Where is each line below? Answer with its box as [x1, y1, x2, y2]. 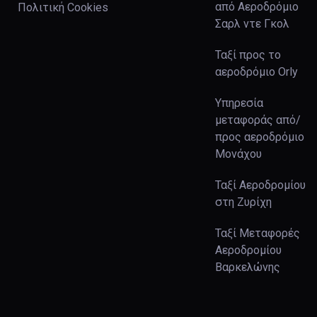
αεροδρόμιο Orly [214, 65, 298, 79]
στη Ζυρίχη [214, 195, 272, 209]
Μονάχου [214, 147, 262, 161]
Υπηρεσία [214, 96, 263, 110]
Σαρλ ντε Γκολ [214, 17, 289, 30]
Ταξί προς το [214, 48, 281, 62]
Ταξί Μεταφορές [214, 226, 300, 240]
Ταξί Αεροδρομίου [214, 178, 306, 192]
